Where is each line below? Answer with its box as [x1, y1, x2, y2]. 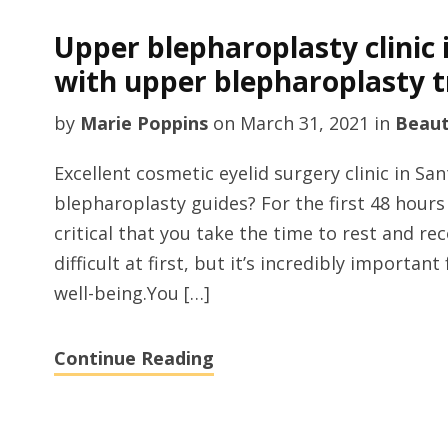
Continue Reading [53, 346, 214, 370]
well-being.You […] [53, 281, 210, 305]
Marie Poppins [79, 111, 208, 135]
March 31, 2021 [239, 111, 369, 135]
